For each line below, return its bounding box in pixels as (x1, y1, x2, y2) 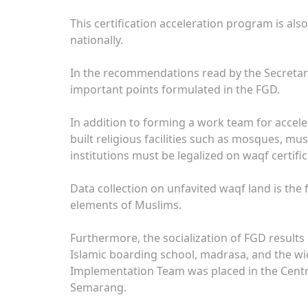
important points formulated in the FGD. (70, 82, 280, 97)
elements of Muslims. (70, 197, 181, 212)
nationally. (70, 32, 123, 47)
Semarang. (70, 280, 126, 295)
